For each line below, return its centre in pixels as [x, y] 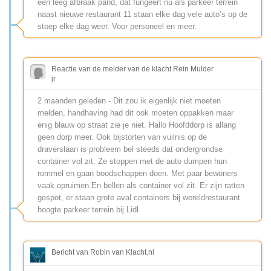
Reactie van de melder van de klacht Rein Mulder [132, 69]
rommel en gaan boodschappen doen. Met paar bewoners [138, 173]
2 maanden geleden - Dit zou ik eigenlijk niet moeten [129, 100]
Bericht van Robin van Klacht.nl [103, 252]
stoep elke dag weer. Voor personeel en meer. [117, 26]
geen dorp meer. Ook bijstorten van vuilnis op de [122, 137]
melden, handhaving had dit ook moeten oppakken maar [135, 113]
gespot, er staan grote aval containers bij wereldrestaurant [139, 197]
